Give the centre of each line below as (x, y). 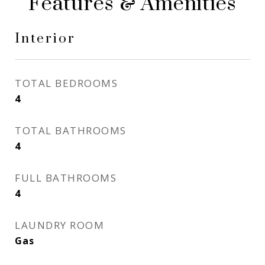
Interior (45, 39)
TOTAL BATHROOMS (71, 130)
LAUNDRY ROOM (59, 225)
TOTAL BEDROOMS (66, 83)
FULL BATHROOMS (66, 178)
